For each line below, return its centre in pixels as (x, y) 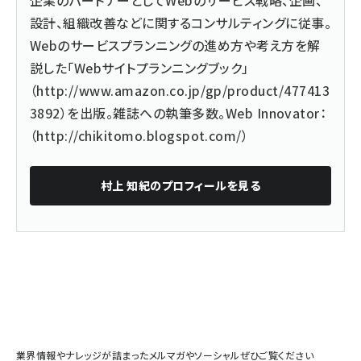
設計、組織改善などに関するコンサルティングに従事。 (180, 23)
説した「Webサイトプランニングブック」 (139, 68)
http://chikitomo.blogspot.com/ (139, 135)
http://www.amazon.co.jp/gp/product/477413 (183, 90)
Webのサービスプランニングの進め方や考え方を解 (175, 45)
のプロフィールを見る (205, 185)
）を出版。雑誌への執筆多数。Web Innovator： (193, 113)
